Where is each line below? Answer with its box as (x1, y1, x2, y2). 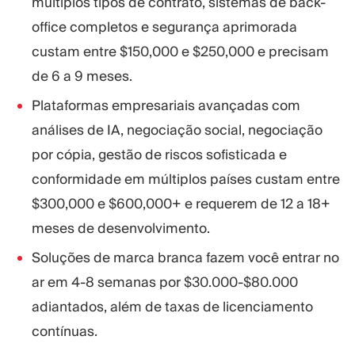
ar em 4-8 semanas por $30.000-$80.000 (32, 273, 298, 292)
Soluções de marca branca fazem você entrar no (32, 249, 339, 267)
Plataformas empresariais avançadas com (32, 97, 300, 115)
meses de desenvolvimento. (32, 219, 210, 238)
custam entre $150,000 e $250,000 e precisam (32, 43, 329, 61)
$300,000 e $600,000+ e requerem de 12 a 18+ (32, 195, 330, 213)
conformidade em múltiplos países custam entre (32, 170, 340, 189)
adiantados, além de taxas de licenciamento (32, 298, 313, 316)
